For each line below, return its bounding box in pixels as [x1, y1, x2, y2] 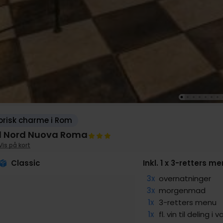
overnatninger [159, 173, 212, 184]
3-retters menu [159, 197, 217, 208]
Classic [11, 158, 40, 169]
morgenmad [159, 185, 206, 196]
